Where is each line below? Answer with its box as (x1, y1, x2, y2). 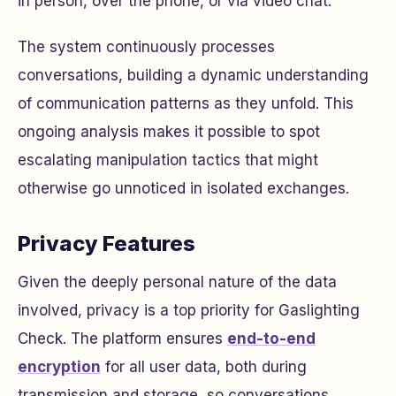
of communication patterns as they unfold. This (18, 95, 354, 113)
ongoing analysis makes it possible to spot (18, 123, 320, 141)
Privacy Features (18, 231, 195, 257)
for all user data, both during (101, 358, 307, 377)
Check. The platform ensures (18, 330, 227, 348)
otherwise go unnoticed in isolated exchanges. (18, 179, 349, 198)
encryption (18, 358, 101, 377)
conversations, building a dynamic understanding (18, 66, 369, 85)
